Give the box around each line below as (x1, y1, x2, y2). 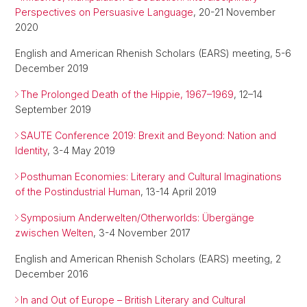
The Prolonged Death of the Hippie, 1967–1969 (21, 88, 234, 101)
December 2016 (15, 268, 88, 280)
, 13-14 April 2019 (140, 186, 217, 198)
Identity (15, 145, 47, 157)
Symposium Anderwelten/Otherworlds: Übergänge (21, 212, 254, 224)
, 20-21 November (193, 6, 275, 19)
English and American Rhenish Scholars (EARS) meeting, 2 (15, 253, 281, 265)
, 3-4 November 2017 (93, 227, 191, 239)
